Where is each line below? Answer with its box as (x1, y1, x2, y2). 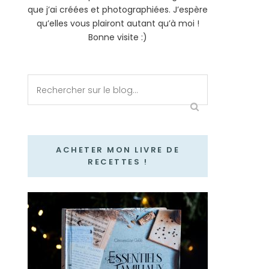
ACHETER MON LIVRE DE (56, 144, 180, 156)
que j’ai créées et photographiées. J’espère (28, 4, 208, 16)
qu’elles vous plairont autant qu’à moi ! (36, 17, 199, 29)
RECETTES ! (88, 156, 148, 168)
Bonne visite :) (88, 31, 147, 43)
